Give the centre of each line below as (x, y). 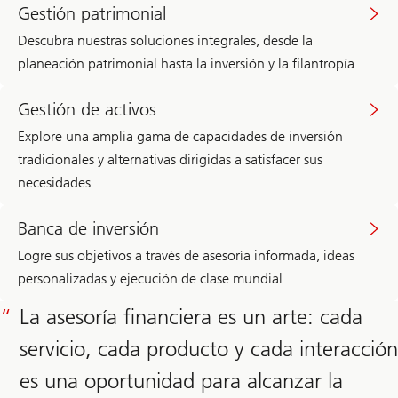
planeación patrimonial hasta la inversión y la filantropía (186, 63)
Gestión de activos (87, 109)
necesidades (54, 182)
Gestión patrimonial (92, 13)
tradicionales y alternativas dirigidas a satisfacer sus (170, 159)
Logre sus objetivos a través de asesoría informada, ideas (186, 255)
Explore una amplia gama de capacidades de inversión (180, 136)
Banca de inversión (88, 228)
